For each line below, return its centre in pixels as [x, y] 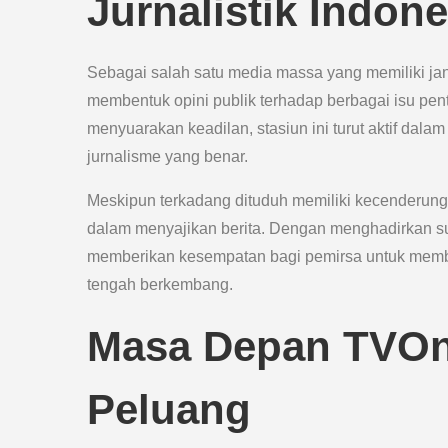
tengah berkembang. [160, 284]
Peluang [169, 409]
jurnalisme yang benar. [167, 156]
